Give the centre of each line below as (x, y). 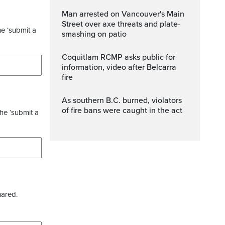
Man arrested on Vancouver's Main (65, 14)
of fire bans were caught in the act (122, 110)
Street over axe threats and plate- (121, 24)
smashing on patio (94, 34)
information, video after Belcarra (119, 67)
